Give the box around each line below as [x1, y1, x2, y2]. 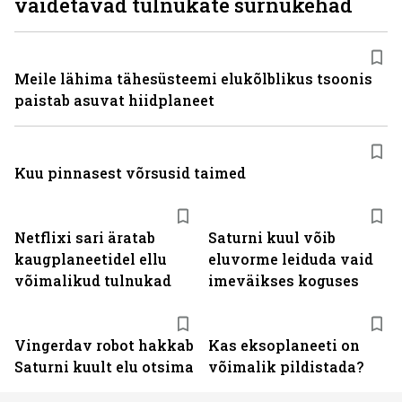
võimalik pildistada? [208, 357, 363, 376]
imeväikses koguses [208, 271, 359, 290]
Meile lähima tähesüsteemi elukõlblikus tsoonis [14, 69, 372, 88]
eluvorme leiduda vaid [208, 249, 373, 268]
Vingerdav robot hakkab [14, 336, 194, 354]
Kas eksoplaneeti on [208, 336, 360, 354]
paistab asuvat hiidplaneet [14, 91, 214, 109]
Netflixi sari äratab [14, 228, 155, 247]
